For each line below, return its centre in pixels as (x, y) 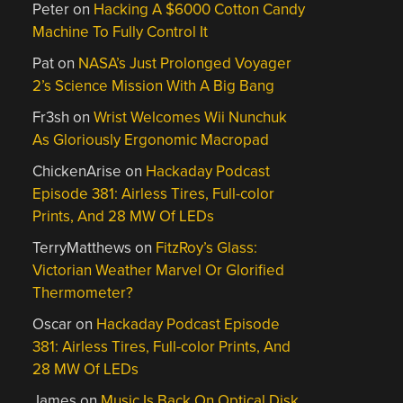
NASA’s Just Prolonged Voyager (185, 63)
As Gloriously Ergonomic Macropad (151, 140)
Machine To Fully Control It (121, 32)
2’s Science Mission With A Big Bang (154, 86)
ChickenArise (77, 171)
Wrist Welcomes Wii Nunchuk (191, 117)
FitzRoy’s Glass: (207, 248)
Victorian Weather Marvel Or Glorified (159, 270)
